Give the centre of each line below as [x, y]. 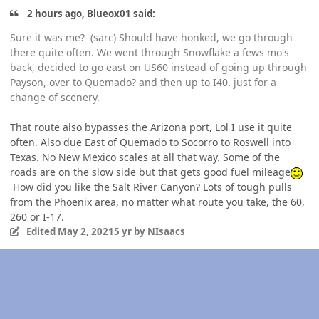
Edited [42, 232]
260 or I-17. [37, 217]
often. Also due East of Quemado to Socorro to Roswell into [150, 142]
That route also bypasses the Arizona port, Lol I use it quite [151, 127]
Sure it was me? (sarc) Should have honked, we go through [151, 38]
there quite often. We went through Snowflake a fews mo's [150, 53]
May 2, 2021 [85, 232]
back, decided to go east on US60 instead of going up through [158, 68]
